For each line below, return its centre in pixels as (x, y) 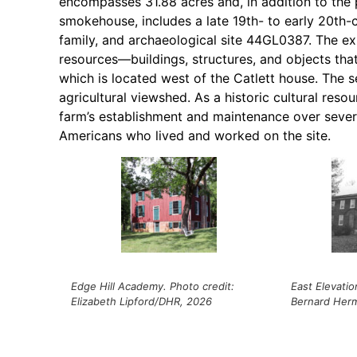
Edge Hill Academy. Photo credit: (153, 286)
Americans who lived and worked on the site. (195, 135)
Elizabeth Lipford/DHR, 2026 (142, 301)
